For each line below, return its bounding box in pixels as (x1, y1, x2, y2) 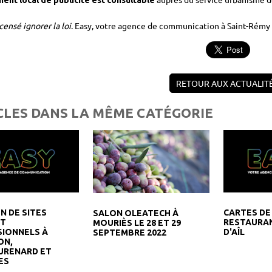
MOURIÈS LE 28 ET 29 (93, 217, 182, 228)
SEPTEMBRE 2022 (93, 227, 167, 237)
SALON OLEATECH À (93, 208, 179, 218)
